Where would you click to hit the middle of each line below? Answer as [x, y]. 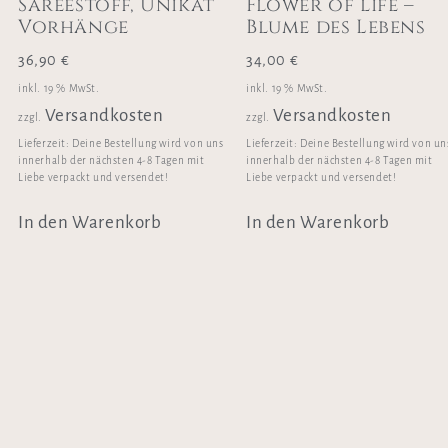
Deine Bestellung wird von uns [148, 143]
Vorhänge [73, 27]
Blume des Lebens [336, 27]
